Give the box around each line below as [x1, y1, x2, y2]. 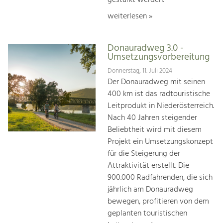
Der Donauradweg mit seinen [108, 76, 205, 89]
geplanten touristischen [108, 207, 187, 221]
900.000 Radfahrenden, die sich [108, 171, 213, 185]
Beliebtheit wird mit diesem [108, 123, 202, 137]
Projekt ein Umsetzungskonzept [108, 135, 213, 149]
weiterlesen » [108, 9, 152, 23]
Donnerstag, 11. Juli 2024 [108, 66, 172, 77]
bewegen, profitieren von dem [108, 195, 209, 209]
